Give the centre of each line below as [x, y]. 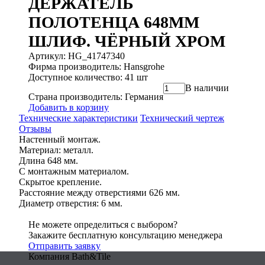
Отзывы [35, 129]
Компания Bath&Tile [70, 256]
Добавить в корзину [69, 107]
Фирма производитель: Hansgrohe [96, 67]
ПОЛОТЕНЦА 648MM [114, 22]
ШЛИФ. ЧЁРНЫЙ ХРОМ [127, 41]
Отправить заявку [64, 246]
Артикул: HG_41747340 [77, 56]
